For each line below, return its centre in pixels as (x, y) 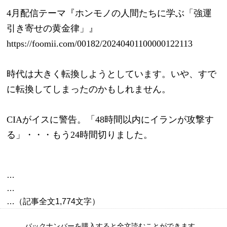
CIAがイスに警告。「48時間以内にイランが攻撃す (110, 119)
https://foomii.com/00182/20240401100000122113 (100, 43)
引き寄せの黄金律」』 (52, 28)
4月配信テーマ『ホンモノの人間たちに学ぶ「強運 (109, 13)
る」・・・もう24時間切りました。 (80, 135)
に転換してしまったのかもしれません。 (89, 89)
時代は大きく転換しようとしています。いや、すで (112, 74)
